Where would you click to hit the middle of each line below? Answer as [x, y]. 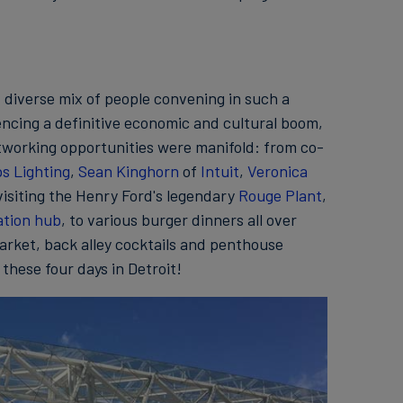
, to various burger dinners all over [179, 219]
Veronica [277, 171]
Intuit [219, 171]
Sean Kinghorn [128, 171]
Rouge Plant [280, 195]
